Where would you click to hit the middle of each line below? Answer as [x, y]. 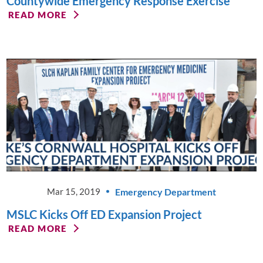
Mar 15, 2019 [74, 192]
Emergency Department [165, 191]
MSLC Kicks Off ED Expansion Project [104, 214]
